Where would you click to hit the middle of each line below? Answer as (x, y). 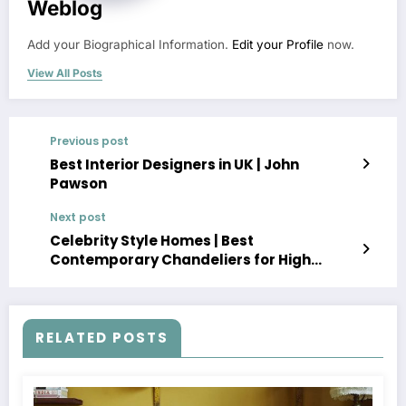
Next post (78, 217)
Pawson (78, 184)
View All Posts (65, 73)
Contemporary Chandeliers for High (180, 260)
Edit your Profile (278, 45)
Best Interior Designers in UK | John (174, 165)
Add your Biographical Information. (130, 45)
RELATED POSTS (102, 338)
